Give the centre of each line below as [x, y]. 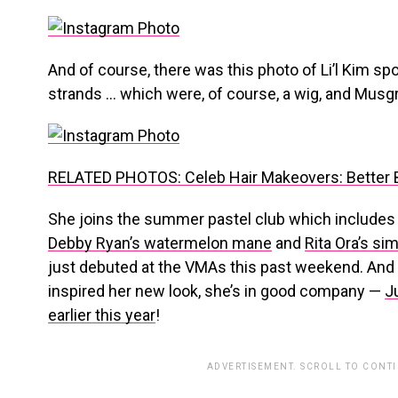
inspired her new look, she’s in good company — [216, 291]
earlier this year [102, 315]
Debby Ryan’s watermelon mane [160, 243]
